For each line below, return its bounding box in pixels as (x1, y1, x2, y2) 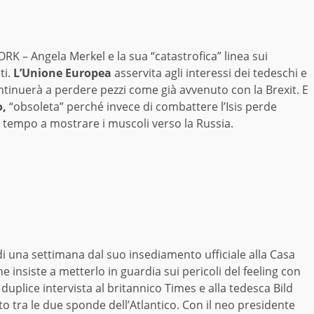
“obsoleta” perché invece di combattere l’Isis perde (6, 99, 277, 115)
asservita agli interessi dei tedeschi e (111, 65, 307, 81)
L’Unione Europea (13, 65, 111, 81)
